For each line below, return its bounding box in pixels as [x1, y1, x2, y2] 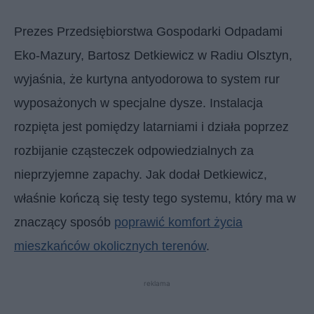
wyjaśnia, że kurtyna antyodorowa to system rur [14, 71, 280, 86]
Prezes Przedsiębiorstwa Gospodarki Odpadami [14, 24, 282, 39]
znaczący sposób [14, 214, 114, 229]
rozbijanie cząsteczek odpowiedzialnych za [14, 143, 254, 158]
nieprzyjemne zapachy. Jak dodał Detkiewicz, [14, 167, 267, 182]
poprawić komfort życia [114, 214, 243, 229]
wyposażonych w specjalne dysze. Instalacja [14, 95, 263, 110]
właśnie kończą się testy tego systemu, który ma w [14, 191, 296, 205]
